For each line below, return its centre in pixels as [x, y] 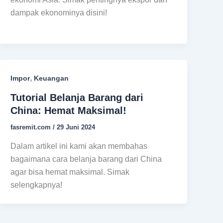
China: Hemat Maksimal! [69, 111]
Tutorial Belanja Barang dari [77, 98]
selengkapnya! [37, 185]
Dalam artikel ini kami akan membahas [79, 146]
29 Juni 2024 [76, 127]
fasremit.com [32, 127]
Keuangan [52, 78]
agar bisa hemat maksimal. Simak [70, 172]
